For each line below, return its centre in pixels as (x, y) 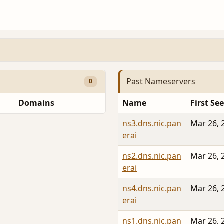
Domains (36, 103)
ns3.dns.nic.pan (152, 123)
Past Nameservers (161, 82)
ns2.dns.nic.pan (152, 156)
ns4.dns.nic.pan (152, 188)
